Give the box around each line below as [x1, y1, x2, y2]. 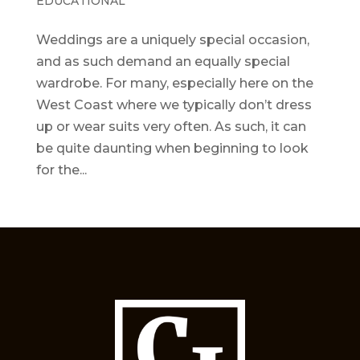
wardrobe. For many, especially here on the [35, 75, 313, 91]
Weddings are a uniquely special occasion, [35, 31, 309, 47]
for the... [35, 162, 87, 178]
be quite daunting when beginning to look [35, 140, 309, 156]
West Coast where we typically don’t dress [35, 96, 312, 112]
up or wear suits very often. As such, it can [35, 118, 306, 134]
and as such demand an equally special [35, 53, 290, 69]
